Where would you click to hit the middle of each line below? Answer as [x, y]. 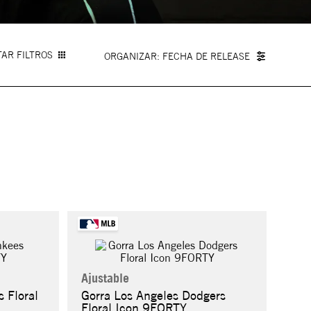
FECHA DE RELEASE [206, 56]
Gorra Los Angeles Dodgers [154, 296]
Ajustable [106, 278]
